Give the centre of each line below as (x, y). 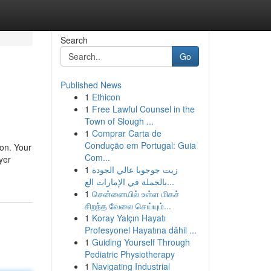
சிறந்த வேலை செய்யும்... (128, 206)
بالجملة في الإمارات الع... (170, 181)
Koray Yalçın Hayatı (129, 218)
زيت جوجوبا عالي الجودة (135, 169)
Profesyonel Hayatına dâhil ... (140, 230)
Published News (91, 85)
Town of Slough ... (119, 121)
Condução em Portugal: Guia (140, 145)
